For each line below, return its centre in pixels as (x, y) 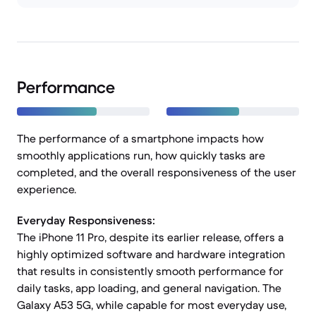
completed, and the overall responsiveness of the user (157, 172)
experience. (47, 189)
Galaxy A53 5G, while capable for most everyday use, (152, 305)
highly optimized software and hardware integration (151, 254)
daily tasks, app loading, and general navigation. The (149, 288)
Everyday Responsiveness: (86, 220)
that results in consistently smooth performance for (150, 271)
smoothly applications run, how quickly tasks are (141, 155)
